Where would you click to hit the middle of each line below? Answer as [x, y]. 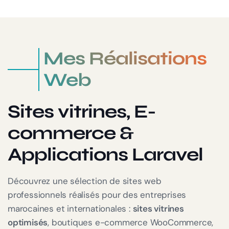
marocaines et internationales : [70, 209]
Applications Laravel [105, 155]
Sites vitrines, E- [82, 112]
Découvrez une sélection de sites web [85, 181]
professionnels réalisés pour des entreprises [97, 195]
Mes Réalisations [125, 59]
